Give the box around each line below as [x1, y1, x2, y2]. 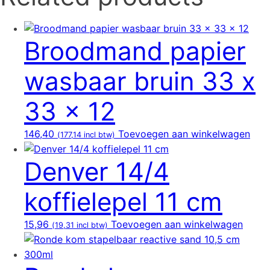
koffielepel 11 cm [24, 186, 222, 217]
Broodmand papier [24, 35, 246, 66]
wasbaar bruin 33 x [24, 65, 256, 96]
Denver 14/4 [24, 155, 169, 187]
